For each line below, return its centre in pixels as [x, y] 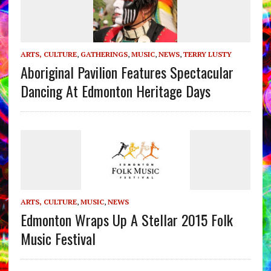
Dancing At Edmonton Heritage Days [115, 91]
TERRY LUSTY [207, 54]
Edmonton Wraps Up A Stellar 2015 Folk [126, 219]
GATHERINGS [104, 54]
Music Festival [58, 238]
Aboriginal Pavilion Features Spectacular [127, 72]
